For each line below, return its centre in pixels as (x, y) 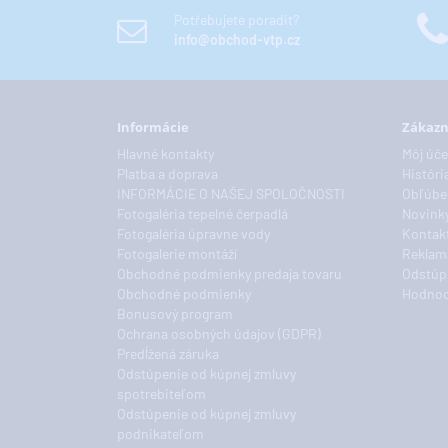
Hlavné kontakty (165, 154)
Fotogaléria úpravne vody (193, 234)
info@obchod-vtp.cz (237, 40)
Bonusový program (175, 314)
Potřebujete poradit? (236, 20)
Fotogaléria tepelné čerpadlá (202, 214)
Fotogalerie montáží (177, 254)
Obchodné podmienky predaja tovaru (229, 274)
